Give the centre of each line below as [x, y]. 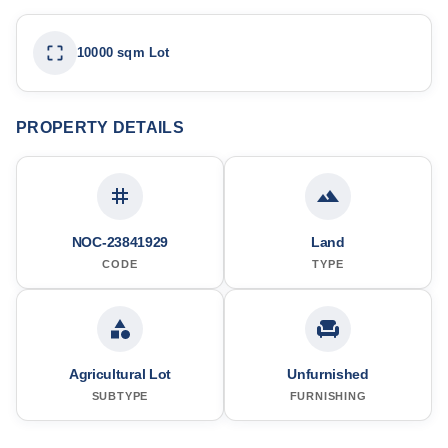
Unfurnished [328, 373]
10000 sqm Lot [123, 52]
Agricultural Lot [120, 373]
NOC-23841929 [120, 241]
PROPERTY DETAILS [100, 128]
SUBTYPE [120, 395]
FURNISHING [328, 395]
